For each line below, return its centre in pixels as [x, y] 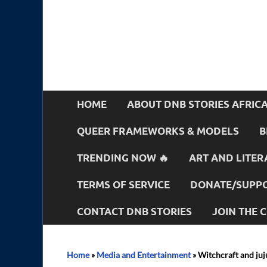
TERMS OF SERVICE [123, 184]
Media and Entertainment [144, 255]
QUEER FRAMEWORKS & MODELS [158, 131]
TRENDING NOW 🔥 [123, 157]
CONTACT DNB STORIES [134, 211]
